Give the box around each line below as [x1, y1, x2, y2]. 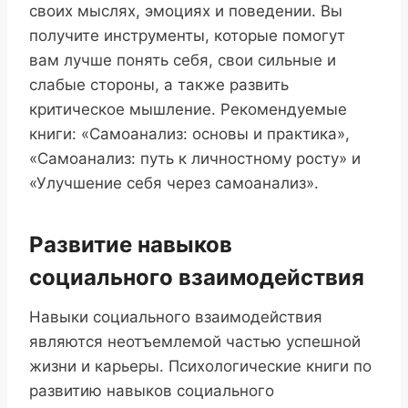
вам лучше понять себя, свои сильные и [29, 51, 336, 70]
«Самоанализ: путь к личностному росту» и [29, 149, 361, 168]
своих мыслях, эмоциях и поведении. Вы [29, 2, 342, 21]
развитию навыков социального [29, 382, 274, 401]
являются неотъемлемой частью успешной [29, 332, 361, 352]
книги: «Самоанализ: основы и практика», [29, 125, 350, 144]
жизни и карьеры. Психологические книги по [29, 357, 372, 376]
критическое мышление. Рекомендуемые [29, 100, 347, 119]
